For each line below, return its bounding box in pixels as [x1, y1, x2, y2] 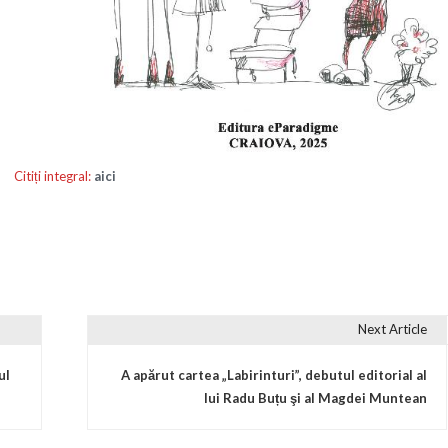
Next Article [357, 321, 427, 338]
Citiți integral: [13, 168, 91, 185]
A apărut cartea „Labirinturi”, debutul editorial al [120, 367, 427, 384]
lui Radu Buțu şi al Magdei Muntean [203, 390, 427, 407]
